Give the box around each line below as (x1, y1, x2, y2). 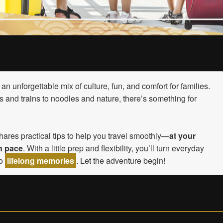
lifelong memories (7, 155, 74, 166)
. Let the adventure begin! (76, 155, 165, 166)
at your (169, 130, 196, 141)
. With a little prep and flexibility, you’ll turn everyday (23, 142, 204, 154)
